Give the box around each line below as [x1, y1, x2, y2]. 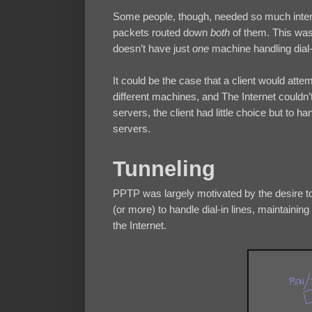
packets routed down [113, 26, 210, 39]
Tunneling [113, 157, 215, 182]
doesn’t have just [113, 42, 192, 55]
